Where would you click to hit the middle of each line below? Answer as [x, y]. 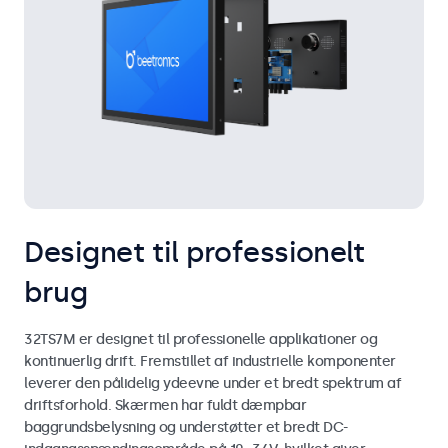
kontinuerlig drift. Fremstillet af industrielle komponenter [210, 361]
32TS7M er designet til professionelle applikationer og [200, 339]
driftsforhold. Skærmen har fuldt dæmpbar [165, 405]
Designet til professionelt [194, 252]
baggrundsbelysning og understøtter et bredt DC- [186, 427]
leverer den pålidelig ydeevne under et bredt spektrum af [212, 383]
